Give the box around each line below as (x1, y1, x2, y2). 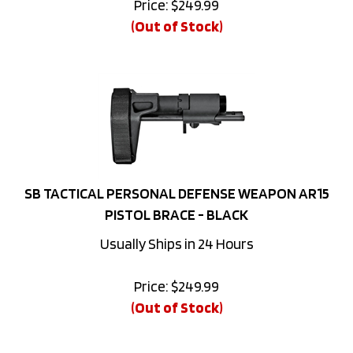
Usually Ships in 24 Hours (99, 214, 254, 232)
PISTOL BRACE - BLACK (105, 184, 248, 203)
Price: (134, 256, 169, 274)
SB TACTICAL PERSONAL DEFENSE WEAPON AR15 (24, 163, 329, 181)
